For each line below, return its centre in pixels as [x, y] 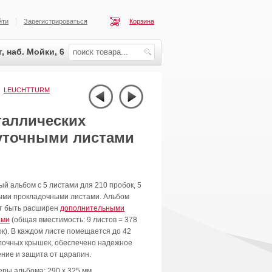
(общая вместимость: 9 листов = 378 [73, 220]
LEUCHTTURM [27, 90]
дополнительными [92, 209]
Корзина [142, 21]
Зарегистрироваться [56, 21]
